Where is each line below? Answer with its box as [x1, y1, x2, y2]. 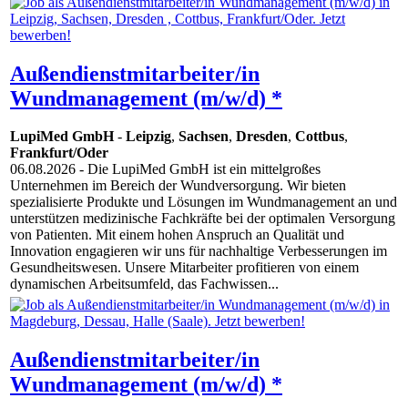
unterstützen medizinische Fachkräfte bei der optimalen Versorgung [10, 210, 395, 227]
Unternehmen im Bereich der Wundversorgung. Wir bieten [10, 178, 346, 194]
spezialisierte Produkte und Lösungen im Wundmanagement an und [10, 194, 397, 210]
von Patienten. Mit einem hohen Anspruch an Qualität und [10, 227, 344, 243]
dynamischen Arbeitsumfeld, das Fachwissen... [10, 276, 279, 292]
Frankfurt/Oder [10, 145, 108, 161]
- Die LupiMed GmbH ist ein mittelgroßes [76, 161, 321, 178]
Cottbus [295, 128, 344, 145]
